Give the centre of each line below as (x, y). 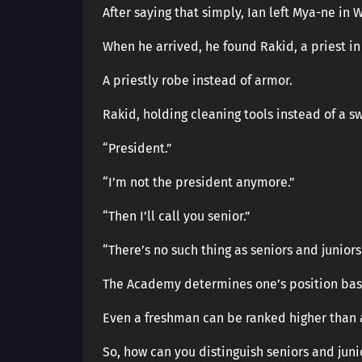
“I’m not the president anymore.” (199, 182)
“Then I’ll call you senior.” (177, 216)
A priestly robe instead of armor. (198, 80)
